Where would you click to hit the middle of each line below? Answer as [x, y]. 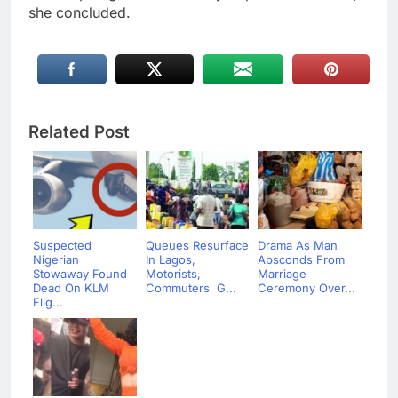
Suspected [62, 246]
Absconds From [301, 260]
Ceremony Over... [306, 288]
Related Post [79, 132]
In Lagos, [170, 260]
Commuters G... [191, 288]
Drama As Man [298, 246]
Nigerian [56, 260]
